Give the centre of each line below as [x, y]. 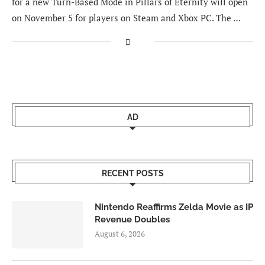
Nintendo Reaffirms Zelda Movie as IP [174, 207]
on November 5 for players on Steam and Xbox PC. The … [126, 18]
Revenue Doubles [132, 219]
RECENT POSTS [132, 173]
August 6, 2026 [120, 234]
